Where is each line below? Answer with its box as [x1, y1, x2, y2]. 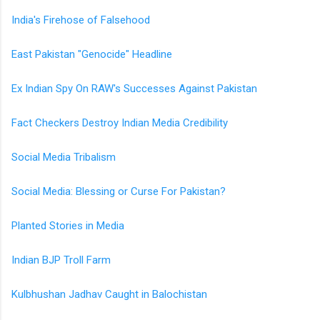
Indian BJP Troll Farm [11, 253, 111, 266]
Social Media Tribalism [11, 150, 116, 164]
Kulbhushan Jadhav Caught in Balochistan [11, 287, 207, 301]
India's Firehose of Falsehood [11, 13, 150, 26]
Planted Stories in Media [11, 219, 124, 232]
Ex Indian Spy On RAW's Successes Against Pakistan [11, 81, 257, 95]
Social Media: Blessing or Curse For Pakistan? [11, 184, 226, 198]
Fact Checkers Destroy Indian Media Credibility [11, 116, 228, 129]
